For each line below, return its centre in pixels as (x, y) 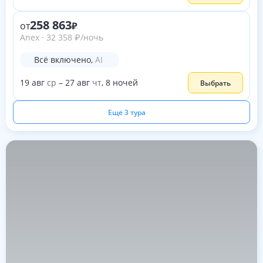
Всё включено (63, 60)
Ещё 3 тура (127, 112)
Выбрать (215, 83)
